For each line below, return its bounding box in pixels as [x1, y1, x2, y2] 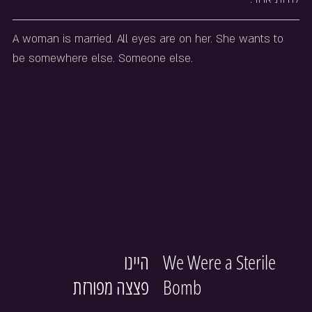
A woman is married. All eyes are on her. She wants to [13, 31, 287, 47]
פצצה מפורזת [73, 274, 149, 300]
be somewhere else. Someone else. [13, 51, 193, 66]
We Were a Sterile [163, 249, 279, 275]
